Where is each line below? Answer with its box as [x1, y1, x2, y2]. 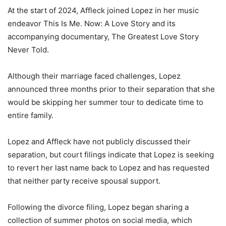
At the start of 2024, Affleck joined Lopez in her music [8, 6, 199, 16]
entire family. [8, 110, 53, 121]
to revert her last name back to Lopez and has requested [8, 163, 209, 173]
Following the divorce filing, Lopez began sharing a [8, 202, 189, 212]
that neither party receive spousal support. [8, 176, 160, 186]
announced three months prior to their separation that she [8, 84, 215, 94]
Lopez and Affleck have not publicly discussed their [8, 137, 191, 147]
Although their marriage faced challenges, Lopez [8, 71, 181, 81]
